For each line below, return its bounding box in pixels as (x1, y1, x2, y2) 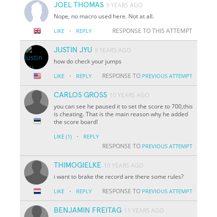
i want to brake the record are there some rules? (54, 172, 184, 181)
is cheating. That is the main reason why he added (54, 109, 188, 118)
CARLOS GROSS (54, 91, 108, 99)
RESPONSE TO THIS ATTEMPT (112, 26, 192, 35)
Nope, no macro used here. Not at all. (54, 12, 155, 20)
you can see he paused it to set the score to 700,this (54, 102, 193, 110)
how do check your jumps (54, 57, 122, 65)
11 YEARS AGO (124, 206, 164, 215)
